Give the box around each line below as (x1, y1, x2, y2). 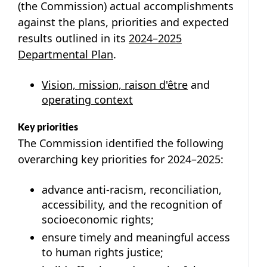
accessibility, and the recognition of (42, 197, 222, 212)
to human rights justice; (42, 244, 163, 259)
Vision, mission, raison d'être (42, 77, 188, 92)
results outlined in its (18, 30, 129, 45)
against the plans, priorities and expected (18, 14, 229, 29)
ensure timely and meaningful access (42, 229, 230, 244)
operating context (42, 92, 133, 107)
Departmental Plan (18, 46, 113, 61)
